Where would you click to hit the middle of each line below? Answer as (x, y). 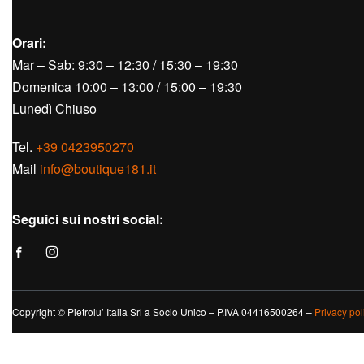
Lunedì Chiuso (54, 109)
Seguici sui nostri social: (88, 219)
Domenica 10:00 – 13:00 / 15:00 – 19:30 (127, 87)
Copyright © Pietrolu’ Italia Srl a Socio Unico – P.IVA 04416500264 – (163, 312)
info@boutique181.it (98, 169)
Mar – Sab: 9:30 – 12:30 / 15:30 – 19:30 (125, 65)
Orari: (29, 43)
